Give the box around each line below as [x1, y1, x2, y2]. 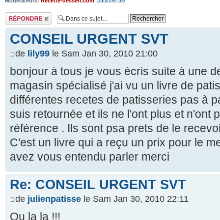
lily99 [27, 48, 50, 58]
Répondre [5, 12, 28, 18]
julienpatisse [27, 194, 81, 204]
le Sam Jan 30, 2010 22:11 [81, 194, 189, 204]
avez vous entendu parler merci [10, 150, 169, 163]
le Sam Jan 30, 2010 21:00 [50, 48, 158, 58]
